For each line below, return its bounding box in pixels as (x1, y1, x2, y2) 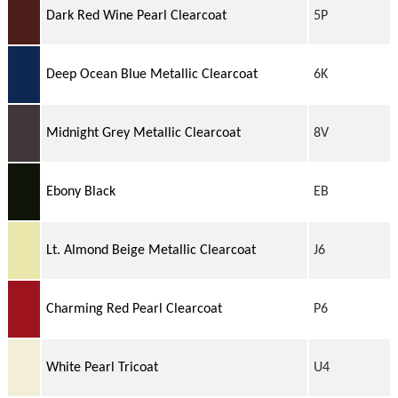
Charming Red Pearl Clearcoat (45, 301, 222, 316)
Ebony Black (45, 184, 115, 199)
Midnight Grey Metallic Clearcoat (45, 125, 241, 140)
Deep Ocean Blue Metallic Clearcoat (45, 67, 258, 82)
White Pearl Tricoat (45, 360, 158, 375)
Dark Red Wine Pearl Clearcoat (45, 8, 227, 23)
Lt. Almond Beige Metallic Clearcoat (45, 243, 256, 258)
